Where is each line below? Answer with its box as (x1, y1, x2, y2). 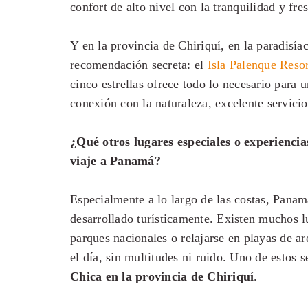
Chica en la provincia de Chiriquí (70, 269, 254, 283)
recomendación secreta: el (70, 58, 208, 71)
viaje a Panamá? (70, 154, 161, 168)
